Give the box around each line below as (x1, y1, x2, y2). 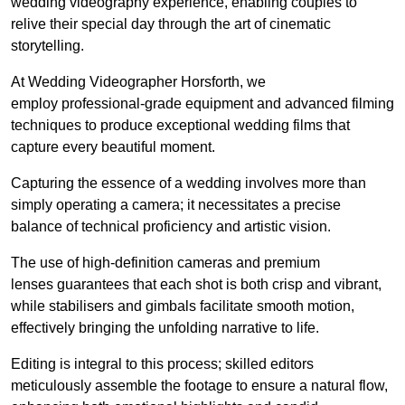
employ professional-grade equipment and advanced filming (11, 96, 394, 112)
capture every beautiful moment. (11, 139, 215, 155)
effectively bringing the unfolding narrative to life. (11, 320, 319, 336)
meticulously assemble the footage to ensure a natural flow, (11, 378, 388, 394)
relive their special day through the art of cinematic (11, 16, 331, 33)
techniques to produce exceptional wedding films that (11, 118, 350, 134)
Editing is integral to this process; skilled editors (11, 356, 314, 372)
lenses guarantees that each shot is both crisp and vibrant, (11, 277, 381, 293)
